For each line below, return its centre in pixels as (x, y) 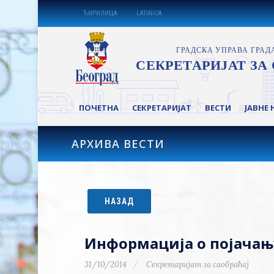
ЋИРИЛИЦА (100, 13)
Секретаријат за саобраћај (197, 265)
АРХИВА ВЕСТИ (118, 144)
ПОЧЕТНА (99, 108)
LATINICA (149, 13)
